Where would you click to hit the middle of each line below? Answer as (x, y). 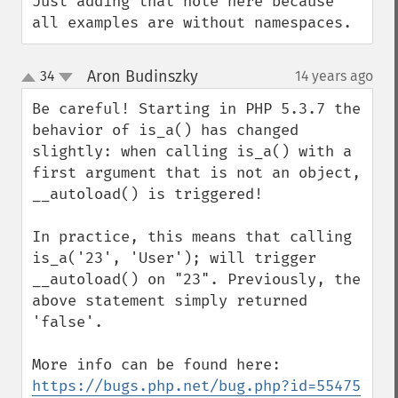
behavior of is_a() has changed (165, 130)
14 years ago (334, 76)
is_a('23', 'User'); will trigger (174, 258)
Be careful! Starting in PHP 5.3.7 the (196, 109)
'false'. (68, 322)
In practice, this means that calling (192, 237)
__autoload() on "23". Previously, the (196, 279)
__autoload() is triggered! (147, 194)
